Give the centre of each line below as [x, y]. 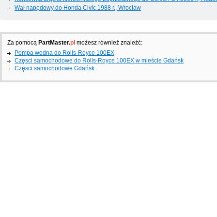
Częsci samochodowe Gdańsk [54, 68]
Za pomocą [23, 43]
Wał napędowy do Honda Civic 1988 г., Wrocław [78, 8]
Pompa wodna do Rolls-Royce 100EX [64, 53]
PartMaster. [54, 43]
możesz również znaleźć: [109, 43]
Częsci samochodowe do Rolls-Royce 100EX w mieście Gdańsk [99, 61]
